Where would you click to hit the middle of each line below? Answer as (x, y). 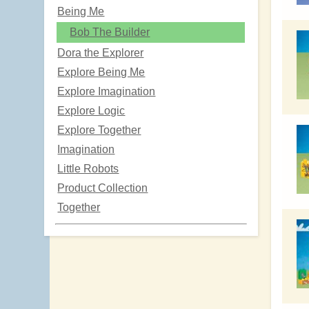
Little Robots (88, 168)
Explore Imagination (107, 91)
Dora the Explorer (101, 52)
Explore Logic (91, 110)
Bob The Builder (110, 32)
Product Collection (103, 188)
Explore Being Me (101, 72)
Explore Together (99, 130)
